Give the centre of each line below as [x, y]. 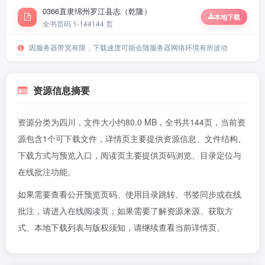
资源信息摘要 [62, 90]
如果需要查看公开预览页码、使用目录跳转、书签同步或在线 [130, 194]
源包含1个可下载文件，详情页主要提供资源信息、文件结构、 [132, 138]
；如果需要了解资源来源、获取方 [171, 211]
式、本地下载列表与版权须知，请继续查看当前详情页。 [121, 227]
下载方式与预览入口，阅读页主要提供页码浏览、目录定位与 [130, 155]
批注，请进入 [43, 211]
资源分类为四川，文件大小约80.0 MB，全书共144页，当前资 [132, 122]
